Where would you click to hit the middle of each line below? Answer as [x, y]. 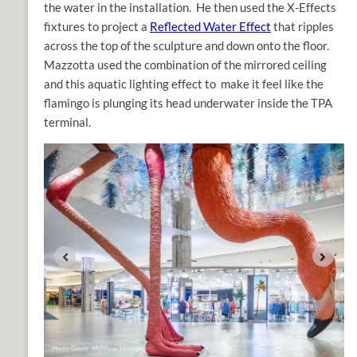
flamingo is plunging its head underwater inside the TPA [188, 103]
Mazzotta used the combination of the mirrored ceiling [185, 65]
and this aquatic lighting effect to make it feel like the [184, 84]
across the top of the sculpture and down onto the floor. [186, 46]
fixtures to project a [97, 27]
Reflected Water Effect [210, 27]
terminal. [67, 122]
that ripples [302, 27]
